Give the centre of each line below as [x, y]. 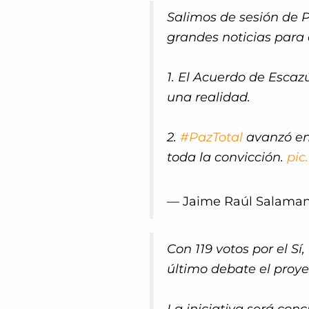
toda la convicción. [227, 158]
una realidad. [208, 98]
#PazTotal [211, 138]
